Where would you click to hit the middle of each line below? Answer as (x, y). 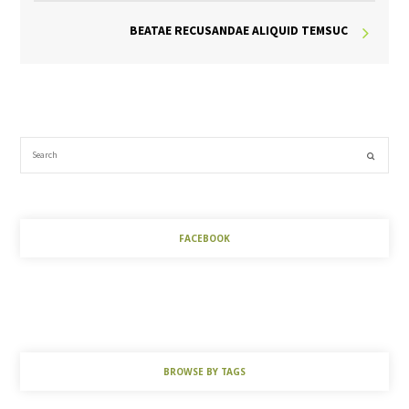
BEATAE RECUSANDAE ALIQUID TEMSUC (238, 31)
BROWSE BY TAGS (204, 372)
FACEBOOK (204, 239)
